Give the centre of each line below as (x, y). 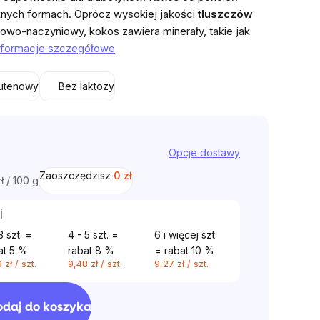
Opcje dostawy (204, 152)
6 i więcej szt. (185, 235)
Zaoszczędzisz (76, 175)
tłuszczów (225, 14)
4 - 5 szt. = (93, 235)
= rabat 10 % (184, 250)
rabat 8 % (91, 250)
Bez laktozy (86, 86)
